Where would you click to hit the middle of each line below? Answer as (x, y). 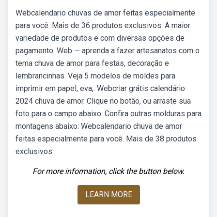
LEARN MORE (108, 194)
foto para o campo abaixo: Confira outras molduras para (108, 114)
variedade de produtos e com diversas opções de (100, 38)
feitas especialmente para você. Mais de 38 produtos (106, 139)
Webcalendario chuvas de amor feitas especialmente (105, 13)
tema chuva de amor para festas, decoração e (92, 63)
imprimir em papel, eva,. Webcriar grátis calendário (100, 88)
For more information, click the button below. (108, 171)
